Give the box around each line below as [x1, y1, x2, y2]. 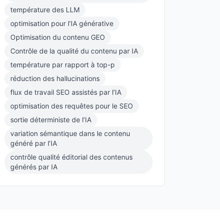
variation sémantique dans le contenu [10, 129, 130, 137]
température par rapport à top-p [10, 60, 115, 69]
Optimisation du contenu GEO [10, 33, 105, 41]
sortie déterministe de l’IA [10, 115, 91, 124]
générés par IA [10, 163, 57, 171]
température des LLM [10, 5, 80, 14]
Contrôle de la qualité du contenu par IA [10, 47, 138, 55]
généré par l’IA [10, 139, 57, 147]
